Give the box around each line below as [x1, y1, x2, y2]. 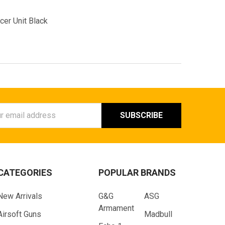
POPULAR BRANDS [98, 167, 176, 178]
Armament [98, 203, 134, 213]
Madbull [144, 209, 172, 219]
